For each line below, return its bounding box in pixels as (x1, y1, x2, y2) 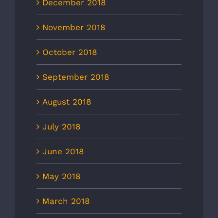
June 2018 (42, 146, 84, 157)
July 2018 (42, 122, 80, 132)
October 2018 (42, 47, 97, 57)
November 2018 (42, 22, 105, 33)
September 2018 (42, 72, 109, 82)
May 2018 (42, 171, 80, 182)
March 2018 (42, 196, 90, 206)
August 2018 (42, 97, 91, 107)
